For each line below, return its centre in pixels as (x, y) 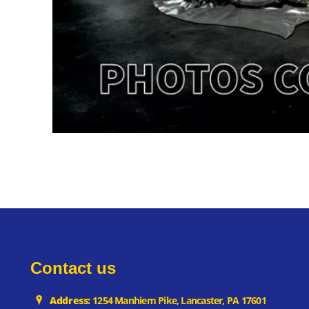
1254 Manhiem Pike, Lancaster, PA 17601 (178, 301)
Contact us (73, 268)
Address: (70, 301)
